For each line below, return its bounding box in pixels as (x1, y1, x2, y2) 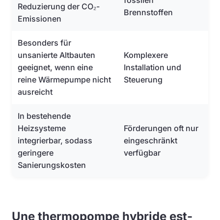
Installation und (124, 62, 181, 72)
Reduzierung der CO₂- (18, 1, 100, 11)
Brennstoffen (124, 7, 173, 17)
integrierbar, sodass (18, 136, 92, 145)
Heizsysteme (18, 123, 66, 133)
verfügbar (124, 148, 161, 158)
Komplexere (124, 50, 168, 60)
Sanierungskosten (18, 160, 86, 170)
